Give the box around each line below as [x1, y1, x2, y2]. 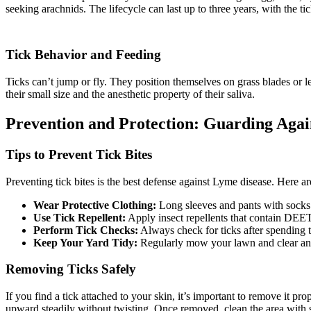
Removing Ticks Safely [6, 262, 136, 277]
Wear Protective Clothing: [33, 199, 156, 211]
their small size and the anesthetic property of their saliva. [6, 88, 255, 101]
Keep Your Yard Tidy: [33, 236, 137, 249]
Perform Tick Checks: [33, 224, 138, 236]
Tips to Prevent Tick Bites [6, 146, 152, 162]
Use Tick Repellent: [33, 211, 126, 224]
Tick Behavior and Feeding [6, 47, 161, 62]
